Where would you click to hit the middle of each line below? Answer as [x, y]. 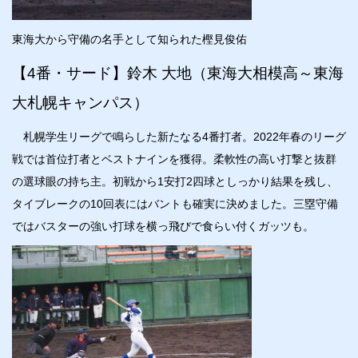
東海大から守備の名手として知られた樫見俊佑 [129, 39]
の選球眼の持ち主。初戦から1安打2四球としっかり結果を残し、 [175, 181]
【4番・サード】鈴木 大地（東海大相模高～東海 [178, 73]
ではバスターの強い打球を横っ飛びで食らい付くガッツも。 [163, 226]
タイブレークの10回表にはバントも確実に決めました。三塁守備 [175, 203]
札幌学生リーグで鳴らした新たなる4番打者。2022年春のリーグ [179, 136]
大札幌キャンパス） [80, 102]
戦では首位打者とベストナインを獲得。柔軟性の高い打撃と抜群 [174, 159]
